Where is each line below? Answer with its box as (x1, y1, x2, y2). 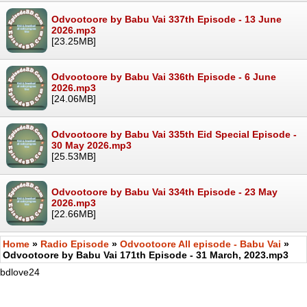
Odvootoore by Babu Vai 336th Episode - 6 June (51, 71, 276, 82)
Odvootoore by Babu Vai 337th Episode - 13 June (51, 13, 282, 25)
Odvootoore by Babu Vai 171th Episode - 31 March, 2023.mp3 (3, 249, 288, 260)
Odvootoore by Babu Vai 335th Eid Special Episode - (51, 128, 297, 140)
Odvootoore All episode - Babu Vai (120, 238, 281, 249)
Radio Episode (40, 238, 109, 249)
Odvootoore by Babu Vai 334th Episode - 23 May (51, 186, 278, 197)
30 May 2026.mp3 (51, 139, 132, 151)
